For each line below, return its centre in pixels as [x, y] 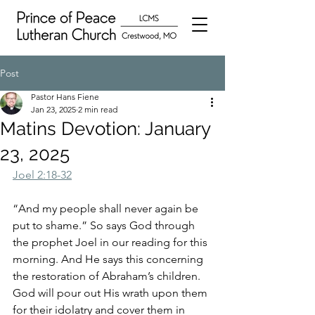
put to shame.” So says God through [105, 225]
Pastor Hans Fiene [65, 97]
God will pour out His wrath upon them [111, 293]
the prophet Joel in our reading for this [111, 242]
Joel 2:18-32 [42, 175]
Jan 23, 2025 [53, 109]
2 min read [98, 109]
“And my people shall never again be [107, 208]
